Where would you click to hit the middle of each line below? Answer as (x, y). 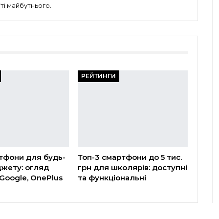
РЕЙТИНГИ (99, 76)
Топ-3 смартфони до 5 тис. (130, 157)
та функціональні (112, 177)
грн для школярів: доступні (133, 167)
